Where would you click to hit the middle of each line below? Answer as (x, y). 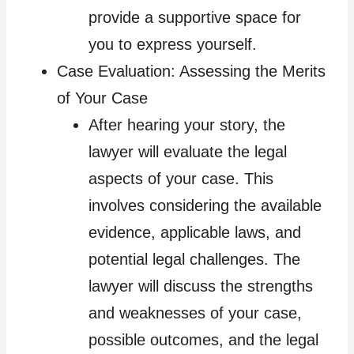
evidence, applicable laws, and (195, 232)
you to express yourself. (173, 44)
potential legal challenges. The (194, 259)
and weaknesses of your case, (195, 313)
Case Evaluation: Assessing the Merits (191, 71)
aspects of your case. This (181, 178)
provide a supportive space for (195, 17)
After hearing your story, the (187, 124)
